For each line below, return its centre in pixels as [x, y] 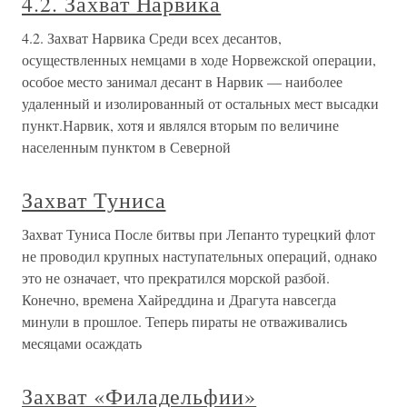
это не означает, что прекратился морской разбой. [176, 278]
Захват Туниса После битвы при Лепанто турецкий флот [199, 234]
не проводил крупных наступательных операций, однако [199, 256]
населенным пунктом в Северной [126, 147]
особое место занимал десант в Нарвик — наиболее [182, 81]
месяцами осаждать [82, 343]
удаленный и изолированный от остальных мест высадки [200, 103]
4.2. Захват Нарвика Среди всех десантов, [152, 38]
